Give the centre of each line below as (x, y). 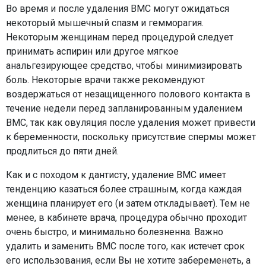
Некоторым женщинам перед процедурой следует (120, 37)
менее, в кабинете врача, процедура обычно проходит (126, 218)
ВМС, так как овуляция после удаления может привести (131, 123)
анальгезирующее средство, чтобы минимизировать (124, 66)
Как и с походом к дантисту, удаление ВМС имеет (116, 175)
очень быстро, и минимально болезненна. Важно (115, 232)
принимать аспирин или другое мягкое (92, 51)
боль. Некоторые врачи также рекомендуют (105, 80)
